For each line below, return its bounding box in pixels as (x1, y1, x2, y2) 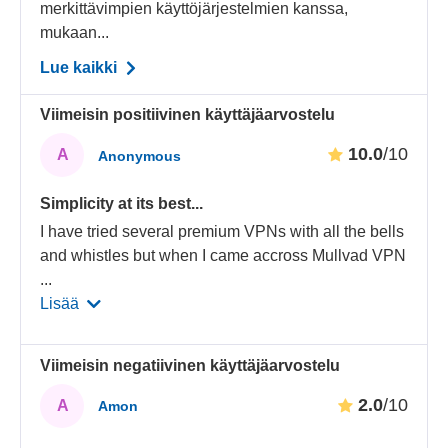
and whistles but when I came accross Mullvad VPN (40, 247, 407, 265)
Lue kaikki (40, 58, 122, 76)
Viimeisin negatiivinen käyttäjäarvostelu (40, 356, 341, 374)
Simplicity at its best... (40, 195, 204, 213)
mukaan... (40, 23, 110, 41)
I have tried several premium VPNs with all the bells (40, 223, 405, 241)
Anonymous (98, 147, 182, 164)
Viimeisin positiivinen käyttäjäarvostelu (40, 106, 336, 124)
